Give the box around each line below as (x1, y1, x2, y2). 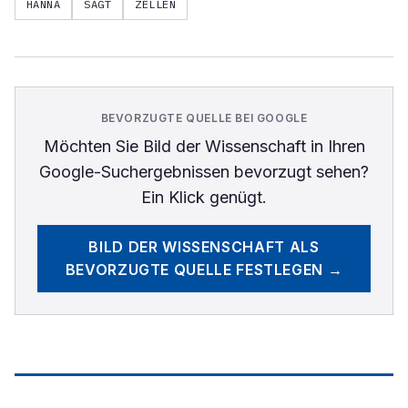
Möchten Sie (43, 137, 143, 156)
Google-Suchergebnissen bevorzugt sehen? (39, 162, 369, 181)
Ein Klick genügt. (141, 188, 267, 207)
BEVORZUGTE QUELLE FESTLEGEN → (65, 260, 343, 279)
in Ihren (305, 137, 365, 156)
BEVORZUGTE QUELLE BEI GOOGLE (100, 111, 308, 125)
